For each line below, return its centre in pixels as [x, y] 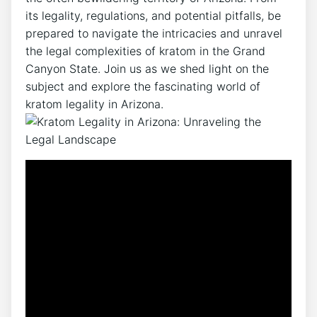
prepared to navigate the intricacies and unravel [154, 33]
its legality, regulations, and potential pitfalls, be [153, 16]
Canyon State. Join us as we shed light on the [147, 69]
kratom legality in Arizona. [94, 104]
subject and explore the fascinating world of [143, 86]
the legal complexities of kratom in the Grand [145, 51]
